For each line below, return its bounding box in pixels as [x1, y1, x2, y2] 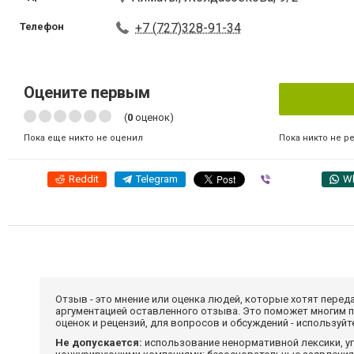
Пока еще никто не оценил [24, 133, 143, 143]
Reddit [69, 173, 99, 185]
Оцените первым [24, 83, 150, 102]
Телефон [20, 21, 64, 32]
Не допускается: [55, 337, 142, 348]
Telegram [136, 173, 178, 185]
